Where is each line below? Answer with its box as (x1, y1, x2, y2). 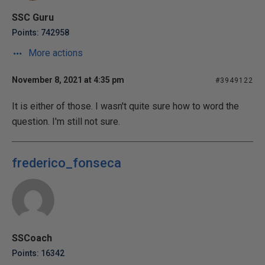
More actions (26, 47, 83, 59)
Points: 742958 (12, 28, 69, 37)
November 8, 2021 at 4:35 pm (12, 75, 124, 85)
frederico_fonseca (12, 156, 121, 170)
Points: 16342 (12, 248, 64, 258)
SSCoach (12, 232, 52, 244)
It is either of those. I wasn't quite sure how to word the (12, 101, 239, 112)
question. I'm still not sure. (12, 116, 120, 127)
